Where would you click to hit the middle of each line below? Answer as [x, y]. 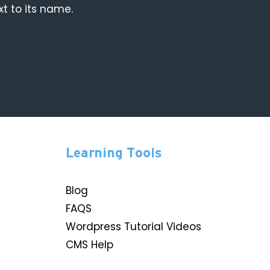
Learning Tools [114, 153]
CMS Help [90, 245]
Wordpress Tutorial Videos [134, 227]
